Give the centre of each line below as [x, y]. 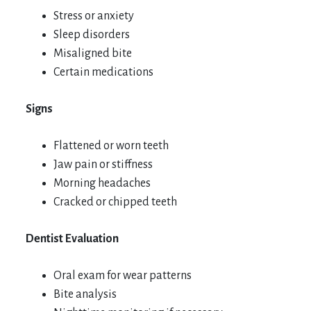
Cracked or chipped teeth [115, 202]
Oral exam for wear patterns [123, 275]
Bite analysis [85, 294]
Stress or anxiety [94, 16]
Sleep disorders [92, 34]
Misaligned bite [93, 53]
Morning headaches [102, 183]
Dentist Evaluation [72, 238]
